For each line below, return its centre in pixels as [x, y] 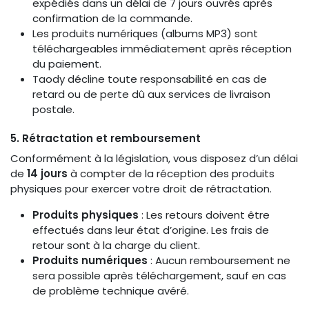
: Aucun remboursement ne [219, 260]
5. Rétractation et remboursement [106, 138]
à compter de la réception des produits [171, 173]
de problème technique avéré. [111, 291]
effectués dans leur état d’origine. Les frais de [151, 230]
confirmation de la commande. [112, 18]
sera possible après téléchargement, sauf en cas [159, 276]
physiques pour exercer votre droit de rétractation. [141, 189]
